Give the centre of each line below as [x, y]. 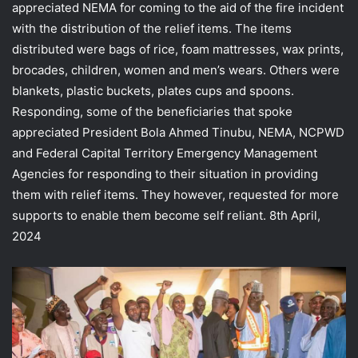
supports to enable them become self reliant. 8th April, [166, 215]
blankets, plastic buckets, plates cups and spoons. [153, 90]
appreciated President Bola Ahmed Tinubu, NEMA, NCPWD [178, 132]
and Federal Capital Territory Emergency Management [165, 153]
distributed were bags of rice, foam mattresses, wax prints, [178, 49]
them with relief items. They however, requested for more [175, 194]
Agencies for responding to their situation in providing [165, 173]
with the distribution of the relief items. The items [152, 28]
